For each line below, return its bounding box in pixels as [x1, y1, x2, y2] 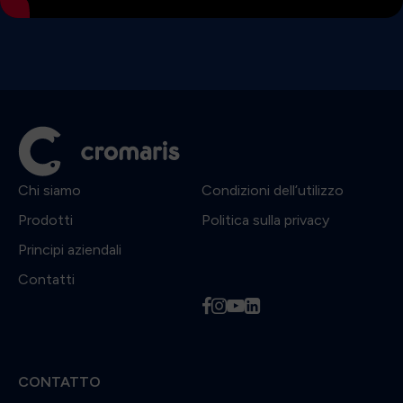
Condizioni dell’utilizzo [201, 181, 344, 199]
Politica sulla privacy [201, 210, 329, 228]
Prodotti [18, 210, 73, 228]
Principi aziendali [18, 240, 121, 258]
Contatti [18, 270, 75, 288]
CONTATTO [18, 372, 101, 390]
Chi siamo [18, 181, 81, 199]
